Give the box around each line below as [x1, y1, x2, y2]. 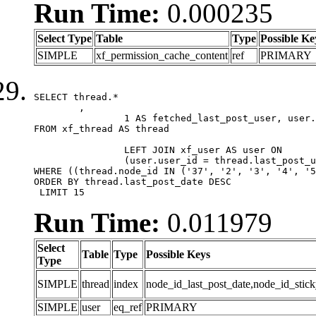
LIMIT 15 [34, 186, 85, 197]
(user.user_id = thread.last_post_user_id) [34, 154, 124, 166]
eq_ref [114, 300, 142, 313]
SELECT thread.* [34, 91, 119, 102]
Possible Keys [146, 248, 210, 260]
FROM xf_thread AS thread [34, 123, 175, 134]
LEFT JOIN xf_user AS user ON [34, 144, 124, 155]
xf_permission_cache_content [96, 49, 228, 61]
